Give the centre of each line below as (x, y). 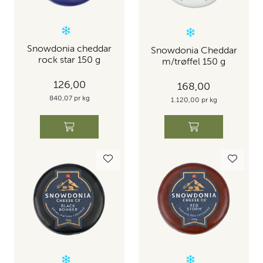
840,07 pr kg (69, 98)
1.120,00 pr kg (194, 100)
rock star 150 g (69, 61)
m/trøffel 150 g (194, 63)
